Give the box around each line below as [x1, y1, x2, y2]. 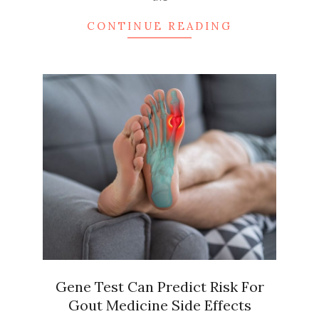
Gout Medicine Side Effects [68, 296, 251, 315]
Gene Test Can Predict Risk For [55, 278, 264, 296]
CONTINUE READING [87, 19, 232, 33]
